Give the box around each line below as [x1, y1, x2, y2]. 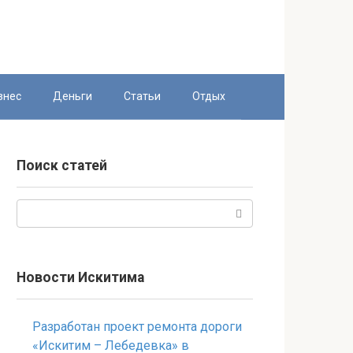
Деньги [53, 90, 92, 102]
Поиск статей [17, 158, 107, 173]
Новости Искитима [17, 269, 144, 285]
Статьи [124, 90, 161, 102]
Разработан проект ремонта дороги [32, 319, 242, 334]
